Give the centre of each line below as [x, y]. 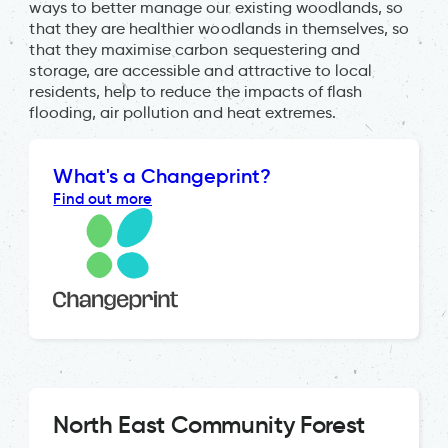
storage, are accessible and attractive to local [201, 70]
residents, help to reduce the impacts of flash [196, 91]
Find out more [103, 198]
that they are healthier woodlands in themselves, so [219, 28]
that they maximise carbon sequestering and [195, 49]
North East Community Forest [209, 424]
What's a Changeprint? [162, 175]
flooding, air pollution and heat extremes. [183, 112]
